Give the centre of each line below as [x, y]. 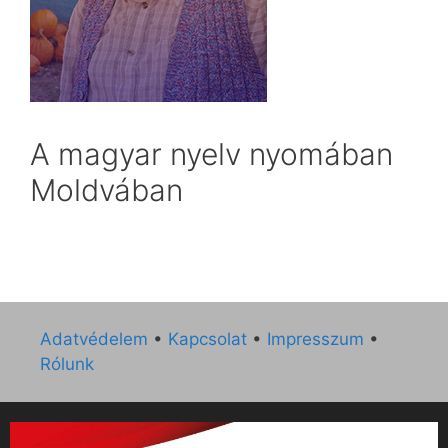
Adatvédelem [94, 338]
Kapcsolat [207, 338]
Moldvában [106, 189]
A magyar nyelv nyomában [211, 153]
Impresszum [315, 338]
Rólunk [67, 363]
